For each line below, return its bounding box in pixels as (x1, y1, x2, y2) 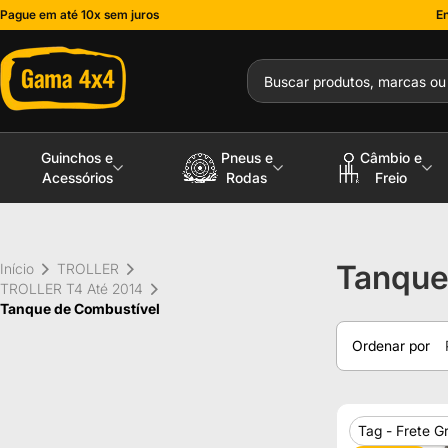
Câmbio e (359, 149, 422, 166)
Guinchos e (41, 149, 114, 166)
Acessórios (41, 169, 113, 186)
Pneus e (220, 149, 273, 166)
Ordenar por (352, 337, 430, 354)
